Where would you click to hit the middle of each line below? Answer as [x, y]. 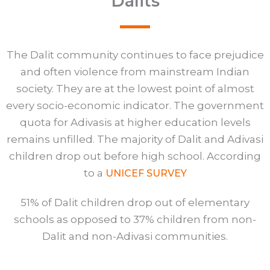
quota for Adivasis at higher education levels [135, 122]
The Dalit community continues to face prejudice [135, 55]
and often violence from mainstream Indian [135, 72]
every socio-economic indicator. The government [135, 105]
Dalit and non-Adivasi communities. [135, 236]
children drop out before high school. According [135, 156]
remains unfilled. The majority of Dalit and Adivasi [135, 139]
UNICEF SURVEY [146, 173]
